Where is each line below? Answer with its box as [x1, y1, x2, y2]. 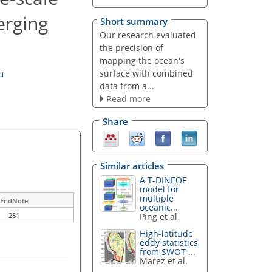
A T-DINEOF [140, 174, 187, 186]
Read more [106, 92, 151, 104]
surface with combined [99, 67, 193, 79]
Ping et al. [140, 210, 180, 222]
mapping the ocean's [99, 54, 185, 66]
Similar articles [100, 159, 164, 172]
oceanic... [140, 201, 178, 213]
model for [140, 183, 180, 195]
